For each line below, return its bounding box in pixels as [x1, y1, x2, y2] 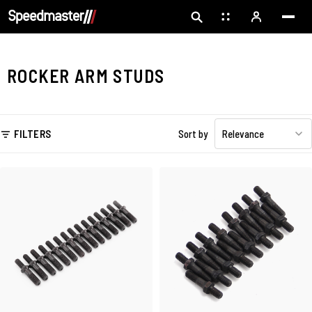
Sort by [178, 127, 208, 140]
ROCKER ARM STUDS [7, 65, 165, 86]
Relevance [222, 127, 264, 140]
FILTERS [14, 127, 52, 140]
